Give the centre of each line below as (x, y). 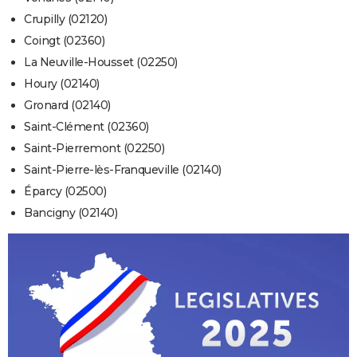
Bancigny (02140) (71, 213)
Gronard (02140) (67, 106)
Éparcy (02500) (65, 192)
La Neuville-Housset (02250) (101, 63)
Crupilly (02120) (65, 20)
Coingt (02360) (64, 41)
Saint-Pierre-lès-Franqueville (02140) (123, 170)
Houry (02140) (62, 84)
